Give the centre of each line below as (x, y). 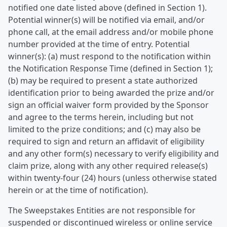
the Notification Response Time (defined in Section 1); (110, 68)
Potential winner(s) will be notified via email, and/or (106, 20)
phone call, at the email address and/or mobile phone (111, 32)
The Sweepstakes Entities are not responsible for (102, 210)
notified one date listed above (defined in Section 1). (107, 8)
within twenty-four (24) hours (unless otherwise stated (112, 178)
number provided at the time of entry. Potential (99, 44)
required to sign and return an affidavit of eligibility (106, 141)
